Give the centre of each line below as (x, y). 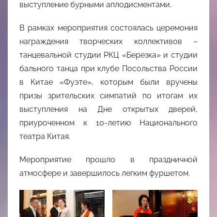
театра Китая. (45, 137)
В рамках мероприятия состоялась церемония (108, 28)
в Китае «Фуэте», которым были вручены (108, 82)
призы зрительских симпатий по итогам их (108, 96)
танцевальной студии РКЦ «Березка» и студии (108, 55)
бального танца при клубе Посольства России (108, 69)
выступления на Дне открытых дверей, (108, 109)
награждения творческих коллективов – (108, 42)
